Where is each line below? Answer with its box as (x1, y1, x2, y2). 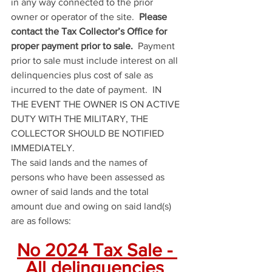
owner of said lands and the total (11, 186, 151, 197)
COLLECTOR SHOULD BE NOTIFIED (11, 128, 166, 138)
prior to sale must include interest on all (11, 55, 180, 66)
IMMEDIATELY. (11, 143, 75, 153)
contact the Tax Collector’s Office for (11, 26, 169, 36)
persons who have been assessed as (11, 172, 167, 182)
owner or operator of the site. (11, 12, 139, 22)
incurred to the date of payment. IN (11, 84, 164, 95)
